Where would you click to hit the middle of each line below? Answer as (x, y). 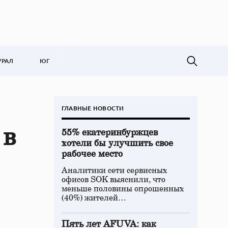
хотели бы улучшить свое (117, 144)
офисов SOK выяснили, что (113, 180)
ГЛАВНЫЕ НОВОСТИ (93, 108)
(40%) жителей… (94, 198)
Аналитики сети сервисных (115, 170)
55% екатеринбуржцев (110, 133)
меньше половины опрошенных (123, 189)
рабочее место (92, 154)
